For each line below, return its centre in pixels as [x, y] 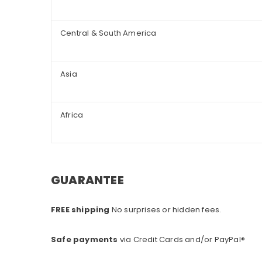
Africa [72, 115]
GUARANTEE [87, 180]
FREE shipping [80, 210]
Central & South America [108, 33]
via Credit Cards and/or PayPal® [182, 240]
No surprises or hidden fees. [166, 210]
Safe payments [85, 240]
